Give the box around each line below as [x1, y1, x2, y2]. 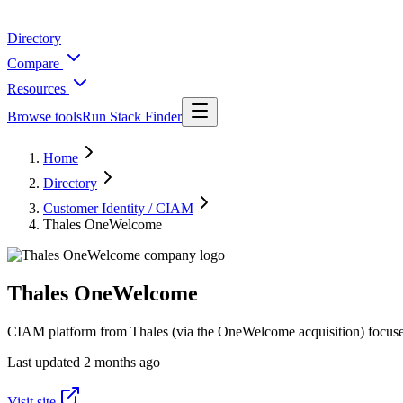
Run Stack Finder [82, 109, 182, 124]
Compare [7, 56, 63, 71]
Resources [7, 81, 69, 96]
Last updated [7, 354, 80, 370]
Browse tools [7, 109, 82, 124]
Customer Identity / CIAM [43, 201, 193, 216]
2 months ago [84, 354, 160, 370]
